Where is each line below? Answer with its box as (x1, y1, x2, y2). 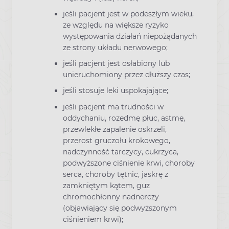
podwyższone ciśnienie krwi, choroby (63, 158, 195, 168)
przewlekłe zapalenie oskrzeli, (63, 124, 167, 134)
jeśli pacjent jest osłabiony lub (63, 59, 170, 68)
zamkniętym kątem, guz (63, 180, 150, 190)
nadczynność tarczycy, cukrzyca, (63, 147, 178, 156)
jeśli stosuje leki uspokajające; (63, 86, 168, 96)
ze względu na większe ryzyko (63, 20, 169, 30)
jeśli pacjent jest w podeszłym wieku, (63, 9, 194, 18)
